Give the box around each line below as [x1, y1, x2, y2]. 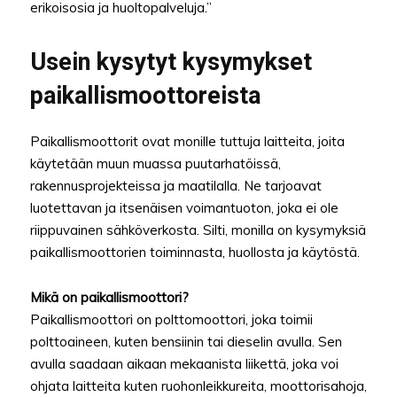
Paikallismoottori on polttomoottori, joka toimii [30, 311, 313, 329]
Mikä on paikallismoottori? [30, 289, 189, 307]
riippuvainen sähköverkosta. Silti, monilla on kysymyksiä [30, 222, 366, 239]
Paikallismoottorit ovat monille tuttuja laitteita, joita [30, 133, 345, 151]
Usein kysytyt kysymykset [30, 48, 312, 77]
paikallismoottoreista [30, 82, 261, 111]
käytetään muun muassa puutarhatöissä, [30, 155, 281, 173]
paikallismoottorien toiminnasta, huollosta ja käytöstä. [30, 244, 360, 261]
